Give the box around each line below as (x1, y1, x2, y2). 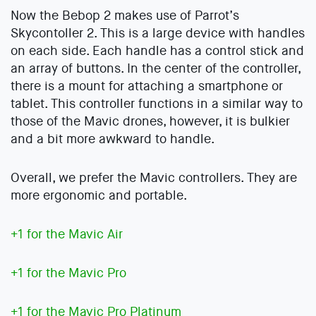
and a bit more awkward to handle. (11, 130, 215, 148)
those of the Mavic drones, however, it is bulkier (11, 113, 290, 130)
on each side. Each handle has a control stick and (11, 42, 304, 60)
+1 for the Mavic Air (11, 226, 123, 243)
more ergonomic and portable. (11, 187, 188, 205)
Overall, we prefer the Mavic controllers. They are (11, 169, 297, 187)
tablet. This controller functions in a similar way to (11, 95, 303, 113)
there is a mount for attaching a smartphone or (11, 78, 283, 95)
